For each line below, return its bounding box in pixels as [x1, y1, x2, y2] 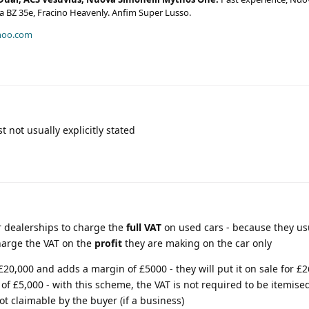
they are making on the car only [122, 236, 272, 250]
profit [94, 236, 122, 250]
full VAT [126, 220, 161, 234]
